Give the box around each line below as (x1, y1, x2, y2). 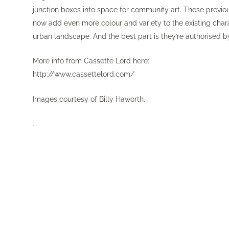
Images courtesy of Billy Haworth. (33, 95, 146, 103)
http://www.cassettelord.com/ (33, 70, 135, 79)
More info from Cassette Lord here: (33, 57, 150, 65)
